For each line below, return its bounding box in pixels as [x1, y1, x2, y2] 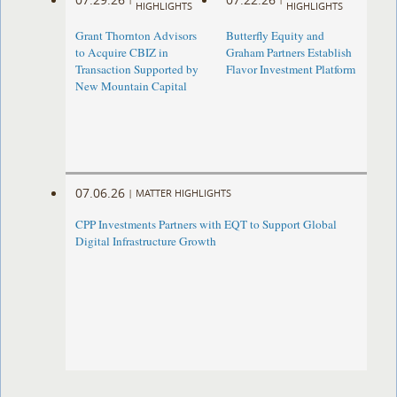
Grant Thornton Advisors [75, 27, 198, 44]
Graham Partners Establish [225, 44, 352, 61]
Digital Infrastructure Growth [75, 233, 217, 250]
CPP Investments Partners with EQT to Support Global [75, 216, 338, 233]
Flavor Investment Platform [225, 61, 355, 78]
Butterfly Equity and [225, 27, 324, 44]
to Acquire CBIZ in [75, 44, 169, 61]
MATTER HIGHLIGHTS [136, 185, 232, 199]
